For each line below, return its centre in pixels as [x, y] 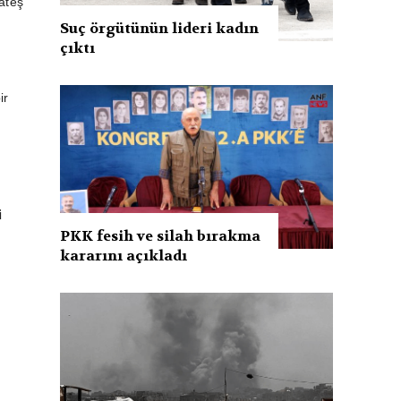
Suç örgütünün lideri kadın [160, 28]
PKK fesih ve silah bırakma [161, 235]
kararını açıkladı [124, 255]
